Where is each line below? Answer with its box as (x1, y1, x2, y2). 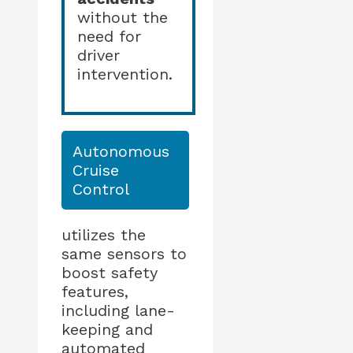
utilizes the (61, 225, 146, 244)
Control (72, 180, 129, 199)
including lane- (61, 301, 175, 320)
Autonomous (72, 142, 169, 161)
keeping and (61, 320, 153, 339)
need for (77, 27, 141, 46)
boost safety (61, 263, 158, 282)
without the (77, 8, 168, 27)
